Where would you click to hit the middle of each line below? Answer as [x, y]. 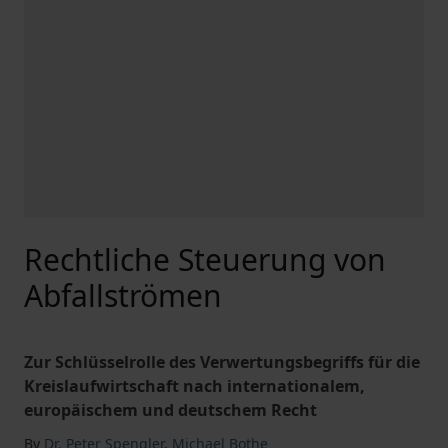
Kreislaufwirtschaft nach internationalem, [194, 386]
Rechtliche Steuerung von [205, 259]
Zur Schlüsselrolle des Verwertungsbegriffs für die [222, 362]
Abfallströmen [123, 295]
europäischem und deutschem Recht [170, 410]
